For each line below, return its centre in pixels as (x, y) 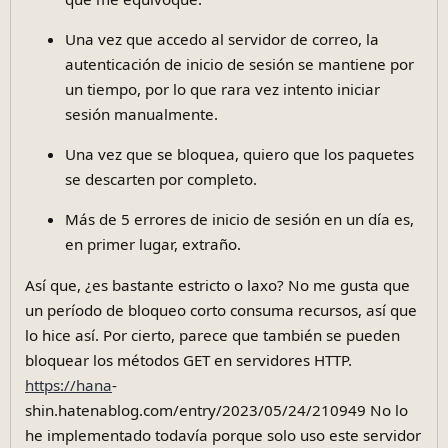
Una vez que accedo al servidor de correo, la (221, 39)
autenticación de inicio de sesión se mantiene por (239, 64)
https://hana (68, 384)
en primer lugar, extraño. (152, 244)
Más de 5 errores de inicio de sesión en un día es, (239, 219)
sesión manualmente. (141, 114)
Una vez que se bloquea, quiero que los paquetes (239, 154)
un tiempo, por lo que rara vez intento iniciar (222, 89)
